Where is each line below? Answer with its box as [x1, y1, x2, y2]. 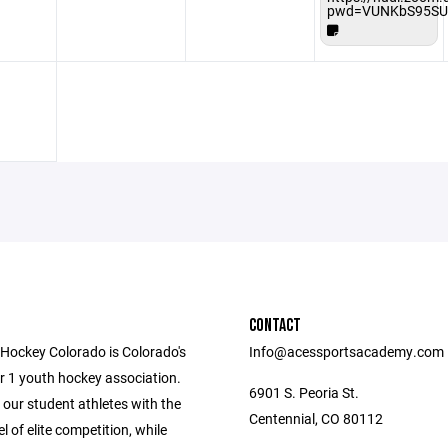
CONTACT [249, 315, 301, 336]
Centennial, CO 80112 [249, 409, 383, 428]
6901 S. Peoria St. [249, 383, 359, 402]
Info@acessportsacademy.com [249, 342, 444, 361]
